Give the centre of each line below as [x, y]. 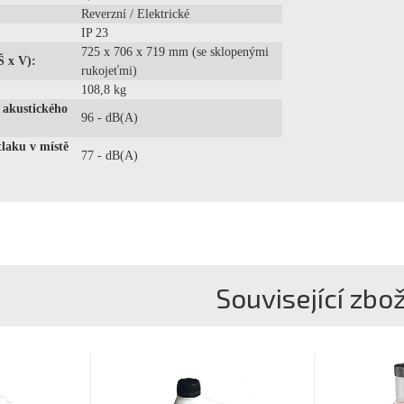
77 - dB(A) [110, 156]
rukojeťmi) [109, 71]
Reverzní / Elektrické [135, 14]
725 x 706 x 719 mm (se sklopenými [175, 52]
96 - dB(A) [110, 118]
